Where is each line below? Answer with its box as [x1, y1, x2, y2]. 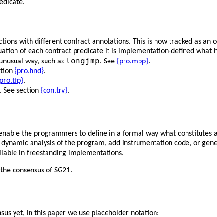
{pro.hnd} [15, 67, 44, 75]
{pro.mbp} [117, 57, 148, 65]
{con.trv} [41, 86, 67, 94]
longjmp [66, 56, 100, 65]
